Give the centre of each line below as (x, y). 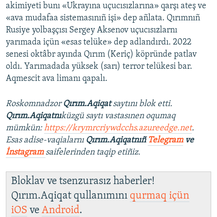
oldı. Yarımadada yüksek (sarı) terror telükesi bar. (99, 67)
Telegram (165, 140)
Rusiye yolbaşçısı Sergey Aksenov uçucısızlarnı (92, 31)
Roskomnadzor (34, 104)
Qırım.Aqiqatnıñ (117, 140)
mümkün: (25, 128)
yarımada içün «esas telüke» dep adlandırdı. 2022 (99, 43)
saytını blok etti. (143, 104)
